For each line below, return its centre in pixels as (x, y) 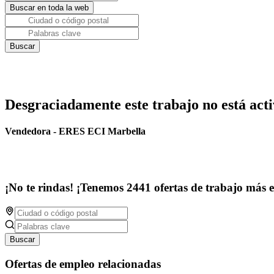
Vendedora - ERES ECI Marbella (75, 131)
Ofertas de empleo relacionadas (83, 264)
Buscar (22, 239)
